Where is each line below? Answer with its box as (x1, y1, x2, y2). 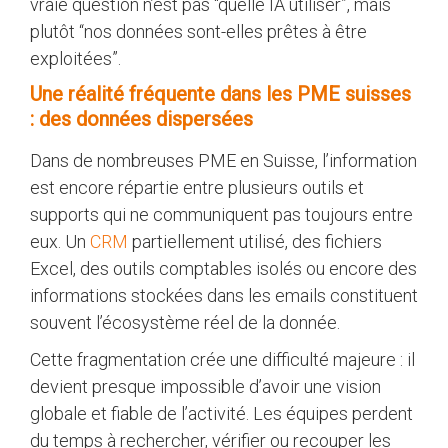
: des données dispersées (30, 106, 253, 131)
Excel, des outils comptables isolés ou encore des (30, 257, 417, 279)
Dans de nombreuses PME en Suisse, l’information (30, 149, 417, 171)
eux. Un (30, 230, 90, 252)
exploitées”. (30, 47, 121, 69)
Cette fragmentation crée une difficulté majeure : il (30, 348, 415, 370)
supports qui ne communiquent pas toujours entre (30, 203, 413, 225)
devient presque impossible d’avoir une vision (30, 375, 381, 397)
